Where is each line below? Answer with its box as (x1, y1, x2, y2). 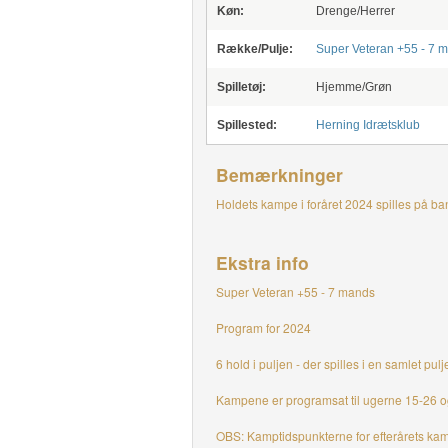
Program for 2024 (215, 319, 311, 336)
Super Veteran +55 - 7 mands (215, 283, 378, 300)
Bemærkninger (215, 162, 343, 187)
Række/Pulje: (216, 42, 293, 56)
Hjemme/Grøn (315, 80, 392, 94)
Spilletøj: (216, 80, 266, 94)
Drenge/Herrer (315, 4, 395, 18)
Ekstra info (215, 250, 309, 275)
